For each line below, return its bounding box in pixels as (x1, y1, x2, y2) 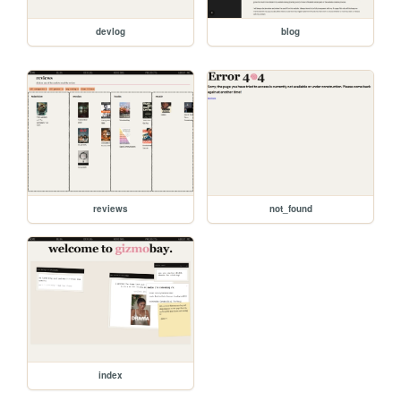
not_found (269, 201, 312, 215)
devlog (96, 25, 126, 38)
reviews (93, 201, 129, 215)
